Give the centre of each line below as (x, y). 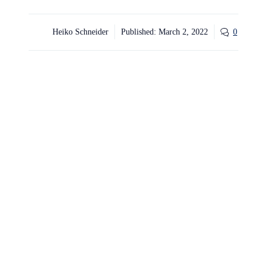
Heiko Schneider (80, 32)
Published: (140, 32)
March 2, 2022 (183, 32)
